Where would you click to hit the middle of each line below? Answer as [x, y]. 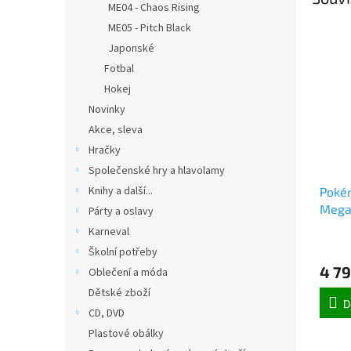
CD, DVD [107, 313]
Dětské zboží [119, 293]
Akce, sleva [116, 130]
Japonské [131, 49]
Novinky [107, 110]
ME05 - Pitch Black [150, 28]
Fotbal [119, 69]
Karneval [109, 232]
